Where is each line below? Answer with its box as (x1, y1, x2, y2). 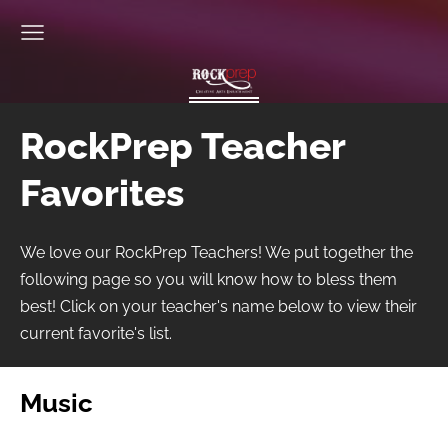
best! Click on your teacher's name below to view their (20, 296, 417, 316)
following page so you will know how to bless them (20, 269, 397, 289)
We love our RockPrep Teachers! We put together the (20, 242, 413, 262)
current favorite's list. (20, 323, 172, 343)
